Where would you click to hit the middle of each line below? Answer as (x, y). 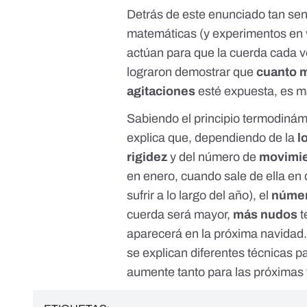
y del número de (215, 157)
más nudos (266, 215)
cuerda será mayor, (180, 215)
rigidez (149, 157)
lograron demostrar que (192, 72)
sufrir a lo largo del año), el (198, 196)
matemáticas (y (170, 34)
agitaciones (161, 91)
